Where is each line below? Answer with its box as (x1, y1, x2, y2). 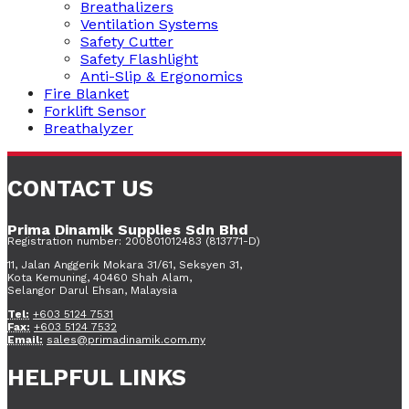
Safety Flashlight (80, 50, 198, 68)
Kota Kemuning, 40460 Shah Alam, (7, 270, 192, 284)
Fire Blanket (44, 85, 129, 103)
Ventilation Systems (80, 16, 218, 34)
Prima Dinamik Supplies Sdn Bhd (7, 220, 248, 238)
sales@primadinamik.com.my (47, 332, 205, 346)
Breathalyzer (44, 120, 133, 138)
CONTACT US (7, 174, 153, 202)
